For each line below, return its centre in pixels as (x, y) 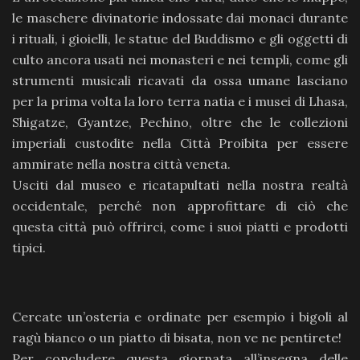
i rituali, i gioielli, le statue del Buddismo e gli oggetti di (180, 39)
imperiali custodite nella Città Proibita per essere (180, 143)
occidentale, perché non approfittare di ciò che (180, 206)
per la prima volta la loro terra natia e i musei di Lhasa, (180, 101)
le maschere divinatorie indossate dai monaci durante (180, 18)
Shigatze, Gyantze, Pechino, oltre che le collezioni (180, 122)
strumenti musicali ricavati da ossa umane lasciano (180, 80)
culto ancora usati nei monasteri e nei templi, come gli (180, 59)
